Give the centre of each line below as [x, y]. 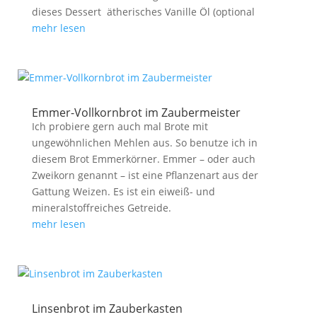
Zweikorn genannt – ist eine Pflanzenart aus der [145, 175]
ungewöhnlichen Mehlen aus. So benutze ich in [144, 143]
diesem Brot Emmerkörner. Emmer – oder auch [143, 159]
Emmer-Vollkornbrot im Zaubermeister [136, 113]
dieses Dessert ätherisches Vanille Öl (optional [143, 12]
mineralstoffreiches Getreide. [101, 208]
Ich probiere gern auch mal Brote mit [120, 126]
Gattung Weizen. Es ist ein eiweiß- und [123, 191]
